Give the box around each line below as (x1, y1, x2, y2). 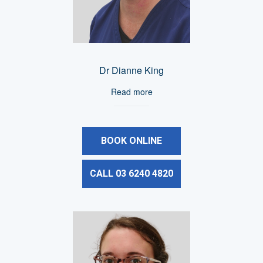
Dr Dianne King (99, 63, 164, 77)
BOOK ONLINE (101, 135, 162, 147)
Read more (110, 86, 153, 98)
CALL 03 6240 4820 (90, 168, 173, 180)
